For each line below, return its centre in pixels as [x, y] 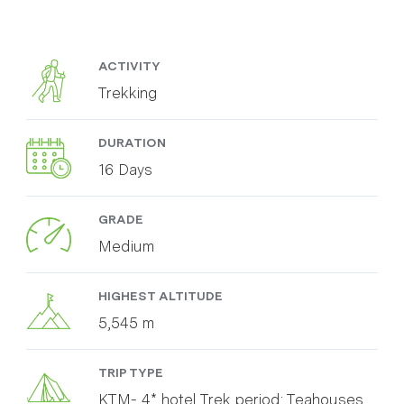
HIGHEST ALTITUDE [161, 296]
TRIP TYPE [131, 373]
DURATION [132, 143]
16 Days [125, 170]
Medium [126, 247]
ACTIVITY [129, 66]
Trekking [128, 93]
